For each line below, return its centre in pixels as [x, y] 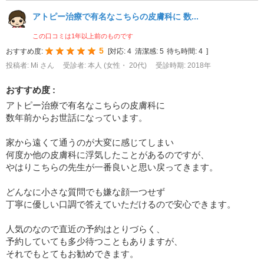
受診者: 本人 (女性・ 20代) [106, 65]
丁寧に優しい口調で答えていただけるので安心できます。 [121, 204]
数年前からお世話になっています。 [77, 117]
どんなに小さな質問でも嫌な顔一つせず [85, 192]
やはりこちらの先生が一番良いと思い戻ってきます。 [112, 167]
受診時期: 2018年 [183, 65]
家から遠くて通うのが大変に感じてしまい [90, 142]
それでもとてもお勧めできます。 [72, 253]
